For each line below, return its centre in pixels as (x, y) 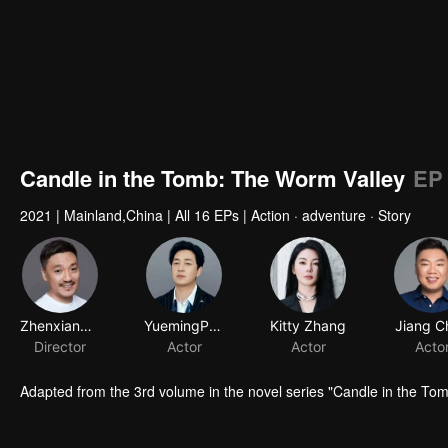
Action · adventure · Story (331, 215)
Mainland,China (113, 215)
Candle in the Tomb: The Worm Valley (212, 178)
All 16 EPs (207, 215)
